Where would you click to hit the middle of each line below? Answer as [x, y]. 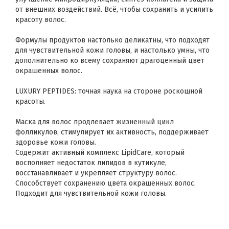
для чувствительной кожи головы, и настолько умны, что [112, 50]
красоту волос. [41, 20]
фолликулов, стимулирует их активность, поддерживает [112, 132]
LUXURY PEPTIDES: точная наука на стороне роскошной [109, 91]
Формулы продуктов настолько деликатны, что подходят [112, 40]
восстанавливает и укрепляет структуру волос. [96, 173]
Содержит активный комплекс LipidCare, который [100, 153]
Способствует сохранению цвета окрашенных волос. [106, 183]
